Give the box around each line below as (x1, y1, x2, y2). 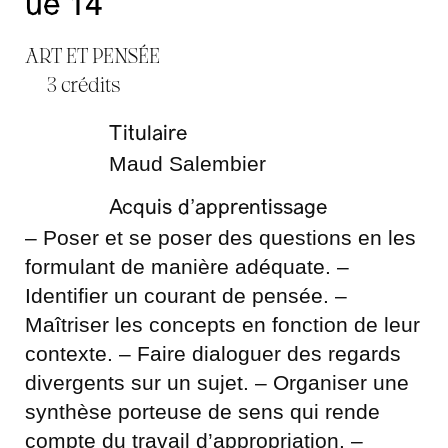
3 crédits (46, 72, 121, 96)
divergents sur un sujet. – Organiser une (25, 371, 409, 394)
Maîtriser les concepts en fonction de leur (25, 313, 420, 336)
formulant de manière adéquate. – (25, 255, 349, 278)
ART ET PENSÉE (25, 43, 160, 67)
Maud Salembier (108, 152, 266, 175)
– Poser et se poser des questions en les (25, 226, 416, 249)
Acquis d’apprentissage (108, 198, 327, 219)
